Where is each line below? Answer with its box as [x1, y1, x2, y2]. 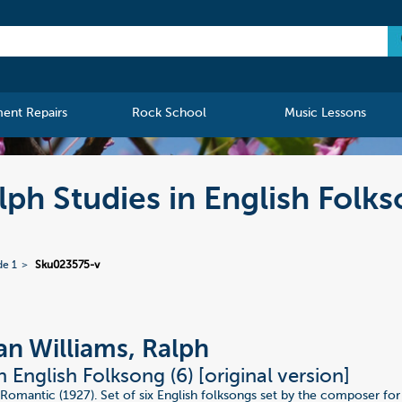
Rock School [132, 107, 207, 120]
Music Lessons [284, 107, 366, 120]
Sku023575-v [35, 260, 100, 272]
